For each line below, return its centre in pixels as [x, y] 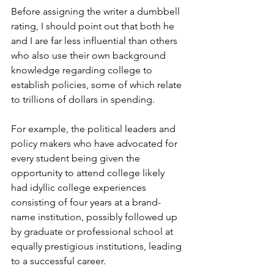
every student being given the [77, 158]
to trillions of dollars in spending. [83, 100]
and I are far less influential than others [95, 41]
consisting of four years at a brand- [86, 202]
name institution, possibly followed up [95, 217]
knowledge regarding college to [83, 70]
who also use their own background [90, 56]
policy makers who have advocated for [95, 144]
